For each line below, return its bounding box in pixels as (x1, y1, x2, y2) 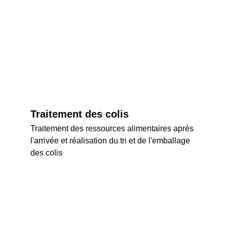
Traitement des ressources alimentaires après (30, 124, 196, 133)
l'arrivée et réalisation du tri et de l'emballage (30, 136, 192, 145)
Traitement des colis (30, 108, 129, 120)
